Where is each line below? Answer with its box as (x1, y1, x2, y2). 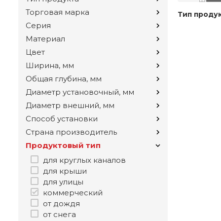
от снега (43, 210, 76, 220)
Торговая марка (26, 7, 89, 17)
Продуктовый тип (26, 141, 101, 150)
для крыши (43, 166, 87, 176)
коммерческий (43, 188, 103, 198)
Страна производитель (26, 127, 117, 137)
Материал (26, 34, 65, 44)
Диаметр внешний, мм (26, 101, 114, 110)
